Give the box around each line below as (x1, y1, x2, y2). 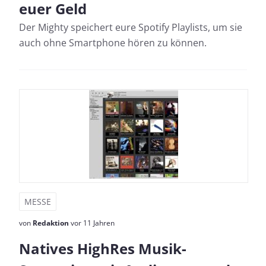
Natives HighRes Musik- (19, 239, 186, 258)
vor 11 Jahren (69, 218, 115, 228)
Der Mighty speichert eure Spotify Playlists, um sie (19, 21, 242, 34)
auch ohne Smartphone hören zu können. (19, 36, 207, 49)
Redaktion (33, 218, 69, 228)
